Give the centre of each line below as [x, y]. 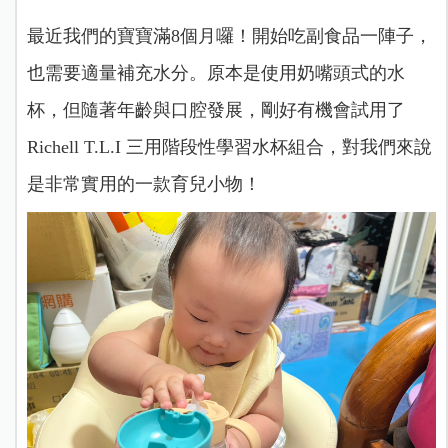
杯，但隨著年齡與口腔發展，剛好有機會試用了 [215, 109]
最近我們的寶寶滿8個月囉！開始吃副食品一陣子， [229, 35]
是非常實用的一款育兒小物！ [143, 183]
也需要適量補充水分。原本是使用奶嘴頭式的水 [215, 72]
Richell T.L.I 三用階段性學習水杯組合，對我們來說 [229, 146]
